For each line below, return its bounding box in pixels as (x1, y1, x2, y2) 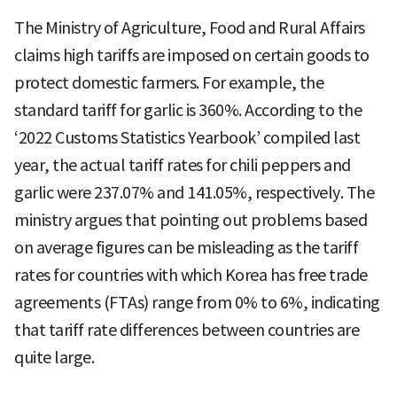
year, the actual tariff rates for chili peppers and (14, 155, 351, 176)
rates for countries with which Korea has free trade (14, 265, 368, 286)
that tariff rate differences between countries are (14, 320, 359, 341)
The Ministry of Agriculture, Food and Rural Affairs (14, 18, 365, 39)
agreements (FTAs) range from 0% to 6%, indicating (14, 292, 380, 314)
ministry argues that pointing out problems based (14, 210, 367, 231)
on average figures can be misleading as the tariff (14, 237, 358, 259)
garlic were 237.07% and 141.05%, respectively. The (14, 183, 374, 204)
